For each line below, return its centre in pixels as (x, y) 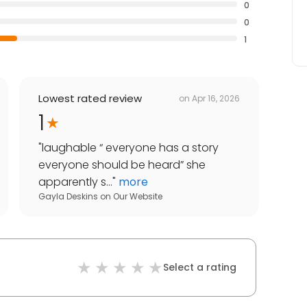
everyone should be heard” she (122, 165)
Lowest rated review (90, 99)
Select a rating (200, 268)
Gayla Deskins (68, 197)
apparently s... (75, 182)
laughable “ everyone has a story (130, 148)
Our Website (138, 197)
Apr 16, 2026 (216, 98)
